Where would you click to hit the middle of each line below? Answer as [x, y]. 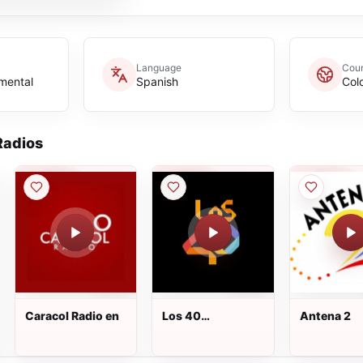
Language [158, 67]
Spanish [157, 81]
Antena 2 [325, 316]
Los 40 [182, 316]
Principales [194, 330]
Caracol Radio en [72, 316]
